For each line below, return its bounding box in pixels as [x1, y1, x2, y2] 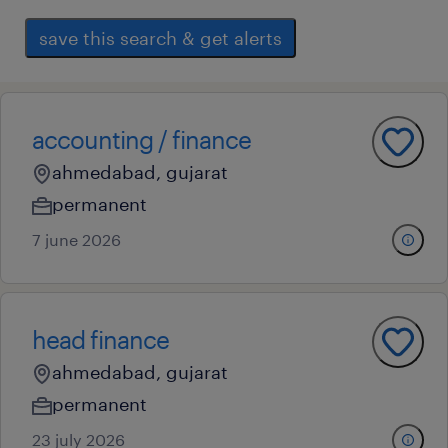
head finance [32, 325, 169, 354]
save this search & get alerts [39, 27, 282, 49]
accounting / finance [32, 125, 251, 154]
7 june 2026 [32, 230, 121, 249]
